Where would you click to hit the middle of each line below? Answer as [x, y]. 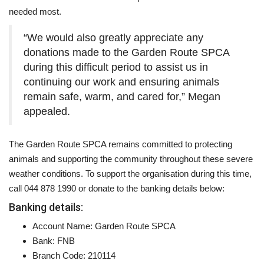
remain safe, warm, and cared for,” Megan [122, 96]
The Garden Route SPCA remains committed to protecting [121, 144]
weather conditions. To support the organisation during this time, [130, 173]
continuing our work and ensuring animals [121, 82]
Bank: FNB [54, 240]
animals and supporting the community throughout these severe [131, 159]
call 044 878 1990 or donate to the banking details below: [117, 188]
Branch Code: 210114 [74, 255]
